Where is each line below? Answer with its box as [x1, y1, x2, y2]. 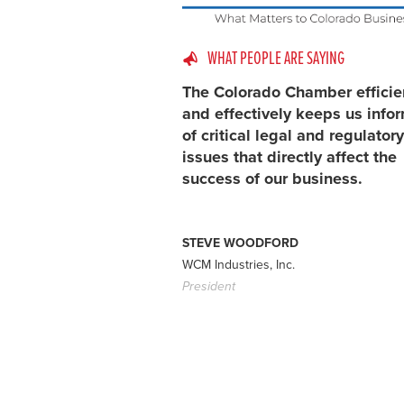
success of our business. [182, 169, 363, 189]
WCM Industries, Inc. [182, 257, 295, 273]
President [182, 279, 235, 295]
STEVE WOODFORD [182, 235, 298, 252]
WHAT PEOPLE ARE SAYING [207, 48, 344, 70]
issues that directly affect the [182, 147, 397, 168]
